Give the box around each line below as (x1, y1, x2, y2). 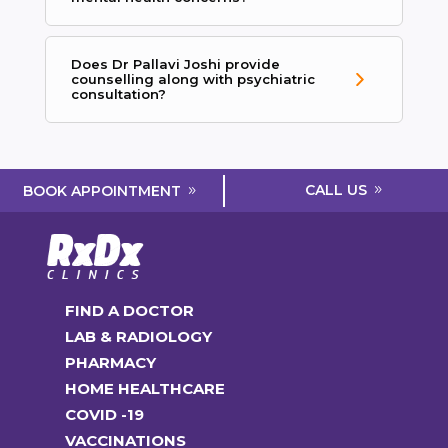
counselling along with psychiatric (70, 71, 315, 88)
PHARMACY (64, 353, 156, 373)
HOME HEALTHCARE (64, 379, 225, 399)
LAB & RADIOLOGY (64, 327, 212, 347)
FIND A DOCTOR (64, 301, 194, 321)
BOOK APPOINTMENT (23, 181, 182, 200)
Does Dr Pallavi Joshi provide (70, 56, 280, 73)
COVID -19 (64, 405, 144, 425)
